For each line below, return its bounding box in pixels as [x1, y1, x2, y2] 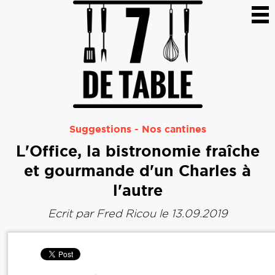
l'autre [112, 182, 163, 199]
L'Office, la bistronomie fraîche [15, 142, 260, 160]
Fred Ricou [96, 207, 156, 220]
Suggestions [69, 123, 131, 135]
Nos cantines [141, 123, 206, 135]
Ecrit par [47, 207, 96, 220]
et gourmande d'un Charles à [24, 162, 251, 180]
